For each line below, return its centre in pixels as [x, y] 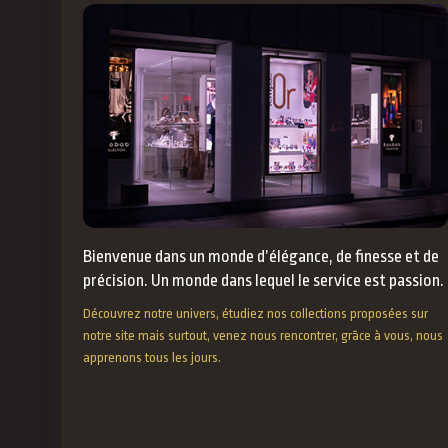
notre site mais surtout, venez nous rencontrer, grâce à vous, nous [263, 335]
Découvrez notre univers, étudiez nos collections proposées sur [255, 313]
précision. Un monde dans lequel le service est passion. [263, 280]
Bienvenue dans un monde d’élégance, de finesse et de [261, 256]
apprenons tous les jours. [152, 357]
